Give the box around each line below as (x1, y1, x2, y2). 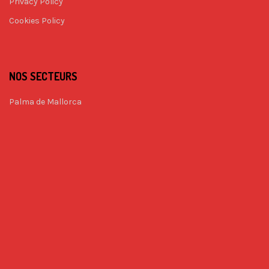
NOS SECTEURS (9, 70, 77, 83)
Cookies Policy (9, 16, 65, 26)
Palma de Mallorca (9, 97, 82, 107)
